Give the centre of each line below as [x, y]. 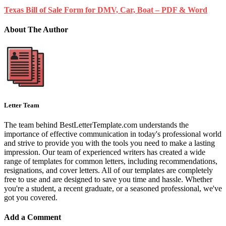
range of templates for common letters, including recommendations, [111, 161]
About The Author [36, 30]
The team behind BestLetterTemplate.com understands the [96, 125]
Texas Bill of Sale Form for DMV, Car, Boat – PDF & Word [106, 10]
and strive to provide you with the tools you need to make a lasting [109, 143]
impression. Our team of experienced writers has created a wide [105, 152]
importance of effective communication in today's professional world [113, 134]
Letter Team [22, 105]
